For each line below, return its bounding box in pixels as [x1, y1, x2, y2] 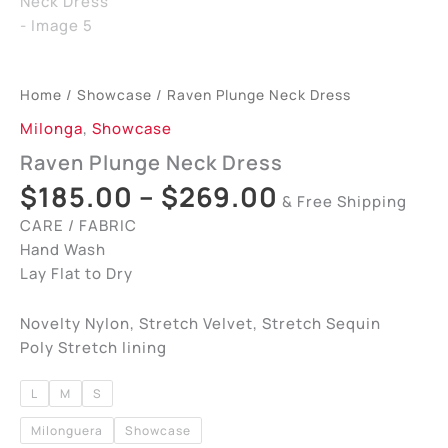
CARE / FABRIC [20, 215, 137, 237]
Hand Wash [20, 239, 106, 261]
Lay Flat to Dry [20, 263, 133, 285]
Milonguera [31, 422, 103, 440]
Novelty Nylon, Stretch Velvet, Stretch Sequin [20, 313, 381, 335]
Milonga [20, 117, 83, 139]
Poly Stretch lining [20, 337, 167, 359]
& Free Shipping [282, 190, 407, 212]
